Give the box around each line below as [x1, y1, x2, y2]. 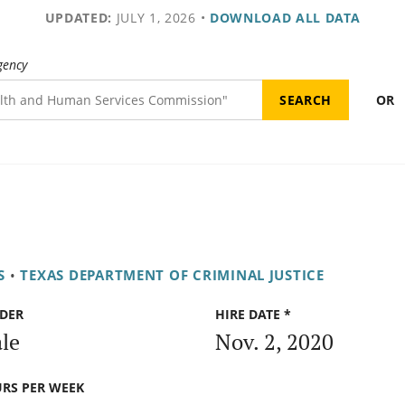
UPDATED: [44, 9, 112, 26]
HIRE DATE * [215, 306, 291, 324]
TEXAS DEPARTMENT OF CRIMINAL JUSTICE [20, 266, 325, 285]
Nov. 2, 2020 [215, 326, 334, 356]
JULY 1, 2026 [111, 9, 196, 26]
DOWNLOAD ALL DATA [209, 9, 361, 26]
